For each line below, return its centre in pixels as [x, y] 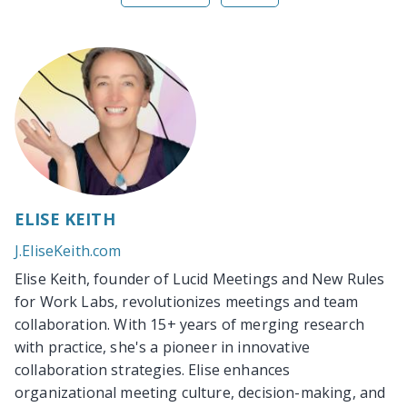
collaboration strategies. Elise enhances [153, 369]
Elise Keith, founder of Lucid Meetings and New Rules [200, 278]
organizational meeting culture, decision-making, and [200, 392]
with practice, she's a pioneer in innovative [163, 347]
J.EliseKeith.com [68, 250]
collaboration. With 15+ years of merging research [189, 324]
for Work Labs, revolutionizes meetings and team [187, 301]
